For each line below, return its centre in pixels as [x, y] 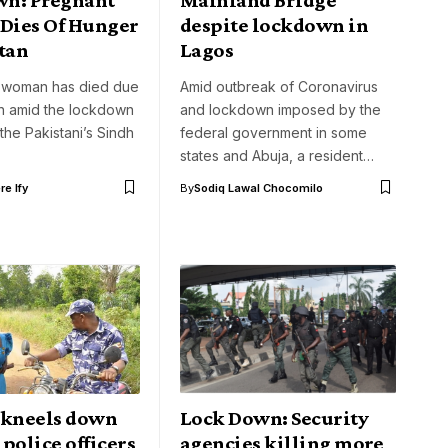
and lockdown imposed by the [280, 109]
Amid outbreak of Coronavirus [279, 86]
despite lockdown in [274, 24]
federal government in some [273, 132]
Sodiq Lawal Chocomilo [258, 187]
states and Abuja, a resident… [277, 155]
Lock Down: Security [274, 418]
